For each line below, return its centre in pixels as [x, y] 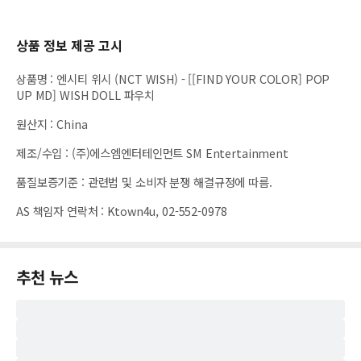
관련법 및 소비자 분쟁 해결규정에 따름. [180, 181]
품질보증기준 [48, 181]
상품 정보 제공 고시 [69, 45]
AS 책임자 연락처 [57, 210]
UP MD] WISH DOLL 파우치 [86, 94]
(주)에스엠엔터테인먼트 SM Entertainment [180, 152]
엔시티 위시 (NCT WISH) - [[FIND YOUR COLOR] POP [193, 78]
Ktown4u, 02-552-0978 [167, 210]
